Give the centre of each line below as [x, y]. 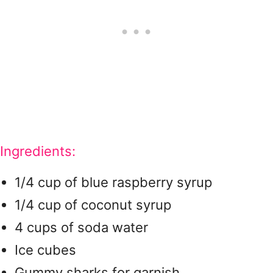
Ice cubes [45, 250]
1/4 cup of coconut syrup [93, 205]
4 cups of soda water [81, 227]
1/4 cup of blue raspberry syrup [113, 182]
